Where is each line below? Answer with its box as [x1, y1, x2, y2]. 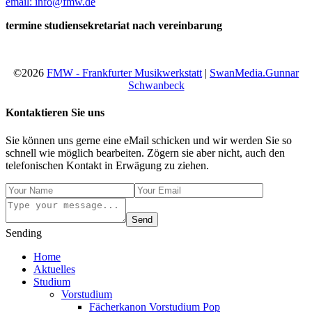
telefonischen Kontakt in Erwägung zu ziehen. [6, 159, 209, 171]
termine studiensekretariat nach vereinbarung [6, 19, 222, 32]
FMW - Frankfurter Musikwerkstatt [47, 67, 202, 79]
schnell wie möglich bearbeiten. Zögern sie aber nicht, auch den [6, 146, 285, 159]
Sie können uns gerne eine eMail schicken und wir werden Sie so [6, 134, 292, 146]
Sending [6, 226, 42, 239]
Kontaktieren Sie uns [6, 107, 104, 119]
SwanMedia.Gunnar [210, 67, 299, 79]
